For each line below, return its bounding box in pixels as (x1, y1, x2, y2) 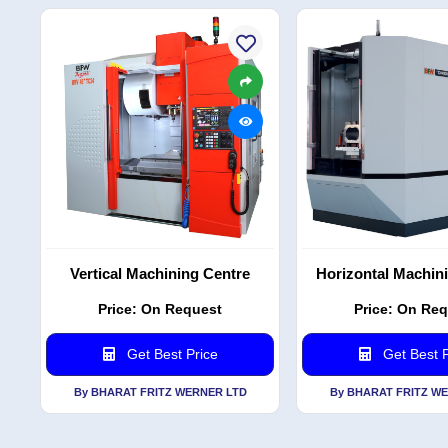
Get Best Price (122, 345, 218, 362)
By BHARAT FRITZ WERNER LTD (73, 385, 247, 398)
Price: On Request (98, 300, 222, 317)
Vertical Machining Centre (70, 265, 250, 283)
